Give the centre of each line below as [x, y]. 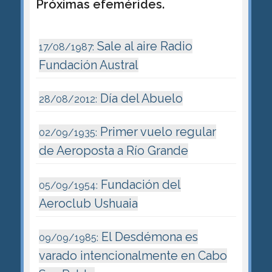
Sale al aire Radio [143, 46]
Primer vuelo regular [156, 132]
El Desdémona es [148, 236]
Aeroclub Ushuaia [88, 203]
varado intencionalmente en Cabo [133, 255]
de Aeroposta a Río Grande [113, 151]
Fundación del [139, 184]
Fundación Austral [88, 65]
